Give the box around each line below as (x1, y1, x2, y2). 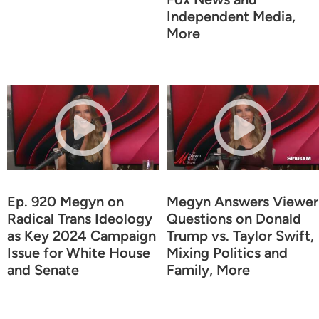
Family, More (167, 261, 250, 278)
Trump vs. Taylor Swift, (167, 226, 314, 244)
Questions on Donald (167, 209, 301, 227)
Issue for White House (7, 244, 150, 261)
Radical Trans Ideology (7, 209, 152, 227)
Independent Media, (167, 7, 296, 25)
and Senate (7, 261, 79, 278)
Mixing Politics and (167, 244, 288, 261)
